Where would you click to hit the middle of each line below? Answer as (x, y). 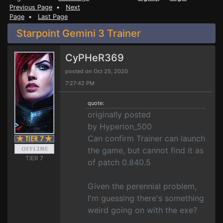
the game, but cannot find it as (146, 150)
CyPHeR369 (95, 58)
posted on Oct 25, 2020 (97, 71)
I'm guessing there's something (146, 198)
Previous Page (31, 7)
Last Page (53, 17)
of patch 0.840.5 (119, 162)
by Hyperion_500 (120, 126)
